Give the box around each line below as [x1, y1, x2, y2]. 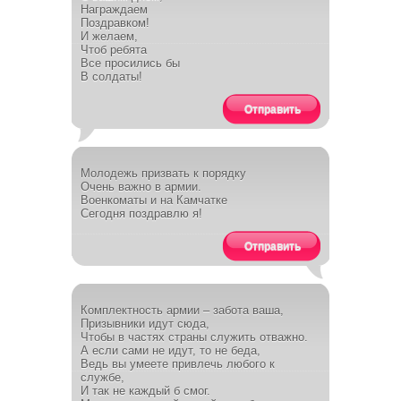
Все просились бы [81, 56, 180, 70]
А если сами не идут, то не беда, [81, 344, 260, 357]
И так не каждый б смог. [81, 384, 210, 397]
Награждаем [81, 3, 148, 16]
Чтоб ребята [81, 43, 147, 56]
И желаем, [81, 30, 138, 43]
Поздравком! [81, 16, 149, 30]
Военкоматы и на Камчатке [81, 193, 227, 207]
